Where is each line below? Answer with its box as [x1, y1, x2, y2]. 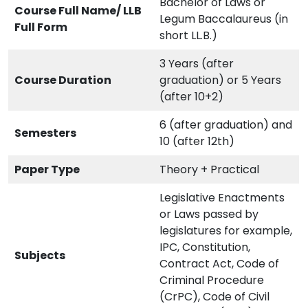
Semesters [14, 125, 78, 142]
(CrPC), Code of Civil [159, 289, 269, 305]
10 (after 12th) [159, 133, 234, 150]
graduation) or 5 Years [159, 72, 281, 89]
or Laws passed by [159, 206, 258, 223]
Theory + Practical [159, 162, 262, 178]
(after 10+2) [159, 89, 226, 105]
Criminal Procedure [159, 272, 264, 289]
